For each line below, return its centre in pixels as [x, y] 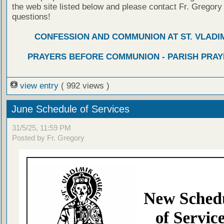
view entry [39, 85]
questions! [31, 16]
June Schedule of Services [70, 109]
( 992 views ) [85, 85]
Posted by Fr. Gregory [48, 138]
